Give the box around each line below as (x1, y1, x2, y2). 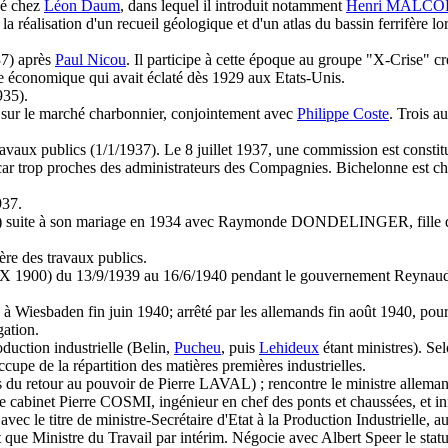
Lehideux (259, 339, 319, 357)
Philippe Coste (297, 105, 389, 123)
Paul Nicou (55, 51, 126, 69)
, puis (221, 339, 259, 357)
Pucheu (174, 339, 221, 357)
